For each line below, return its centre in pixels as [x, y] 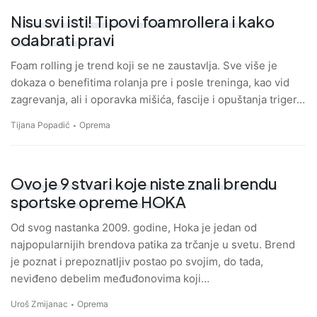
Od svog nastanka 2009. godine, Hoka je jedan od [134, 228]
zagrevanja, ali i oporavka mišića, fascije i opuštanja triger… [158, 100]
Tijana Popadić [40, 125]
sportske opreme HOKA [98, 202]
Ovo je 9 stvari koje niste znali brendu [144, 184]
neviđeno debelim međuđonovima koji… [110, 279]
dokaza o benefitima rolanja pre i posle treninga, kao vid [150, 83]
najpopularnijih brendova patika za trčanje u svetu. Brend [153, 245]
